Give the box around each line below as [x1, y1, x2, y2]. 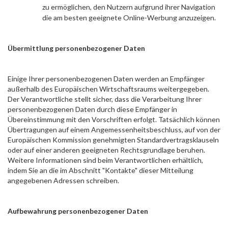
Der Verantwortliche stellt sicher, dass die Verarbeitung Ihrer [8, 95, 202, 103]
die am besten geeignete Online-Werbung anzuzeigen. [42, 13, 216, 22]
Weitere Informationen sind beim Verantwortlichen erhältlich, [8, 156, 203, 164]
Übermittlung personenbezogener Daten [8, 44, 145, 52]
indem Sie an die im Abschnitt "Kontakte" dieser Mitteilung [8, 166, 193, 175]
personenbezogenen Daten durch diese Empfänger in [8, 105, 177, 113]
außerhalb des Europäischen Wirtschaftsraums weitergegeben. [8, 84, 209, 93]
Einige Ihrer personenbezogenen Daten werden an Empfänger [8, 74, 205, 83]
